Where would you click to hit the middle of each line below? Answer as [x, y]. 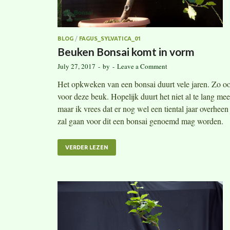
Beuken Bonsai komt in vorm [126, 51]
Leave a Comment [142, 66]
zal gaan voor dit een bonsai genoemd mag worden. [140, 121]
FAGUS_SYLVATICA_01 [110, 38]
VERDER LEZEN [87, 147]
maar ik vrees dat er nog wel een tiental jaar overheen [143, 108]
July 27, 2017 [76, 66]
